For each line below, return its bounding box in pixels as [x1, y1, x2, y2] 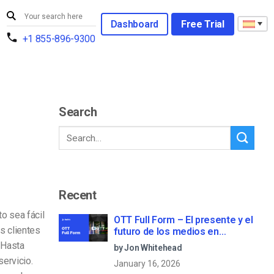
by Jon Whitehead [114, 242, 182, 253]
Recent [59, 187, 97, 202]
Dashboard [110, 18, 158, 30]
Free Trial [180, 18, 224, 30]
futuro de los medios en [114, 225, 219, 237]
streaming [114, 237, 160, 249]
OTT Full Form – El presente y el [114, 213, 253, 226]
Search [59, 105, 97, 120]
